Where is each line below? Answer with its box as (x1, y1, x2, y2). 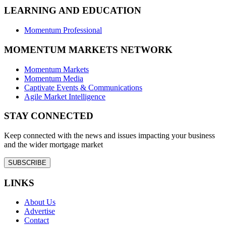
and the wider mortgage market (4, 140, 103, 149)
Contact (24, 216, 49, 225)
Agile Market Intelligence (24, 92, 105, 101)
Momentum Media (24, 74, 83, 83)
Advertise (24, 207, 55, 216)
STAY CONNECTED (4, 110, 93, 122)
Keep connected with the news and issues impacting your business (4, 131, 215, 140)
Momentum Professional (24, 26, 102, 35)
